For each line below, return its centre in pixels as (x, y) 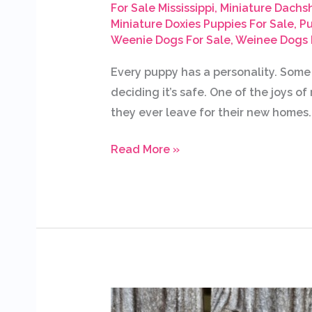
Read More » (145, 149)
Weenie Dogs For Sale (170, 40)
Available (135, 297)
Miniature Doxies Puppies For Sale (202, 24)
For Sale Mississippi (162, 8)
